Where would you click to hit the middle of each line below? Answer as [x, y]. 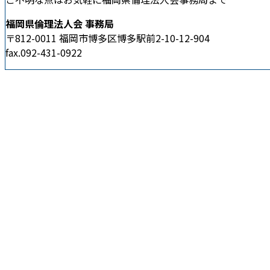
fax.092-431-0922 [44, 52]
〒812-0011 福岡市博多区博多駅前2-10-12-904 [108, 38]
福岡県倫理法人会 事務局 [60, 23]
